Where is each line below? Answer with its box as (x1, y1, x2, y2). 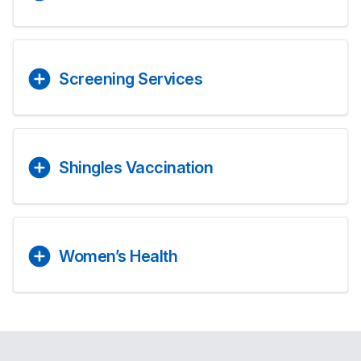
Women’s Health (59, 247, 177, 266)
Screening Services (59, 69, 202, 89)
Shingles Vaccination (59, 158, 213, 177)
